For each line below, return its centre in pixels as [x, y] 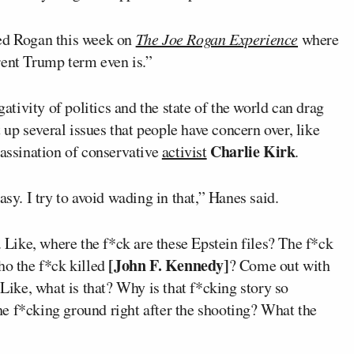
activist [184, 151]
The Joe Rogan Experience [217, 38]
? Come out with [279, 265]
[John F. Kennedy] [169, 265]
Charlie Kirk [253, 151]
